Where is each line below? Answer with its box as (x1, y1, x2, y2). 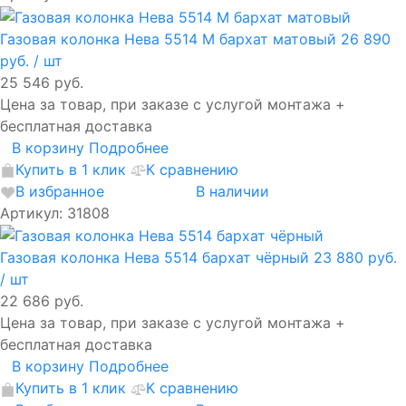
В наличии (196, 181, 269, 200)
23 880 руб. (314, 248, 397, 267)
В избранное (15, 181, 104, 200)
